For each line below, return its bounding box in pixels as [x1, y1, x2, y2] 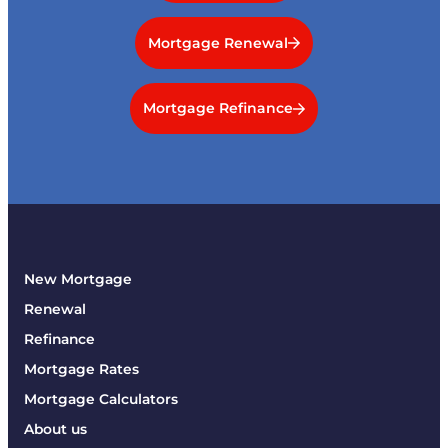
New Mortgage [24, 271, 132, 288]
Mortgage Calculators [24, 391, 178, 408]
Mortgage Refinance [142, 99, 293, 118]
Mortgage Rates [24, 361, 139, 378]
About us [24, 421, 87, 438]
